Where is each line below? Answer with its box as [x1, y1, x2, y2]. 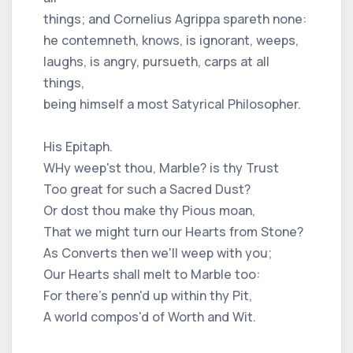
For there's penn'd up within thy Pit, [43, 286, 252, 304]
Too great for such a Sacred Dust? [43, 180, 251, 198]
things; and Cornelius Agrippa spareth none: [43, 9, 307, 28]
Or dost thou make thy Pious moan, [43, 201, 255, 219]
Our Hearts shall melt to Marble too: [43, 265, 260, 283]
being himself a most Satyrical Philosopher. [43, 95, 301, 113]
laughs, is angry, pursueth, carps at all [43, 52, 269, 70]
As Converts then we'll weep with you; [43, 243, 272, 262]
